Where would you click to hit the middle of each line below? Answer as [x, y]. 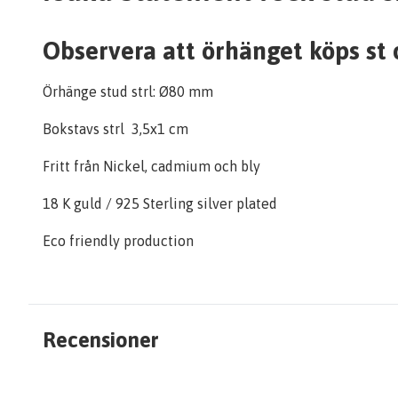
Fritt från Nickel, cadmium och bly [151, 166]
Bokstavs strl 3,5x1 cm [115, 129]
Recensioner [100, 340]
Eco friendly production [118, 241]
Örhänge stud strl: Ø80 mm [128, 92]
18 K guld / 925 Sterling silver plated [160, 203]
